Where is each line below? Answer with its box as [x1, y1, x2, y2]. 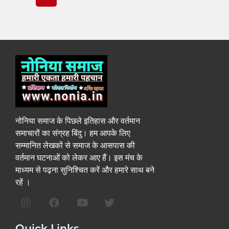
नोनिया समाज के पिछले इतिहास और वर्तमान [15, 115, 140, 127]
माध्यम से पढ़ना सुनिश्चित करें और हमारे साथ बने [15, 164, 154, 176]
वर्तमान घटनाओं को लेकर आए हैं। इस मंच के [15, 152, 143, 164]
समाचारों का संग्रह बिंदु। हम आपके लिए [15, 127, 130, 139]
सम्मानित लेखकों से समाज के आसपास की [15, 140, 135, 151]
